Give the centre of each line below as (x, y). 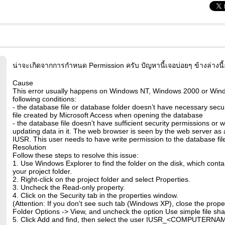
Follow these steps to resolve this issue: (76, 155)
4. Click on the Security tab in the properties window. (95, 195)
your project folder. (42, 171)
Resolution (29, 147)
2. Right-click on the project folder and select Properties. (101, 179)
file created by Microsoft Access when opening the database (108, 115)
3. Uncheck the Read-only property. (69, 187)
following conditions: (44, 99)
